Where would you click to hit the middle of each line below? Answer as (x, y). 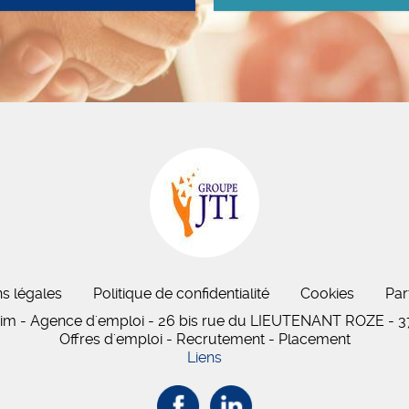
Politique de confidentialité (181, 294)
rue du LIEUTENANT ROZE (291, 321)
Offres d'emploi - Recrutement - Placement (204, 339)
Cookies (327, 294)
